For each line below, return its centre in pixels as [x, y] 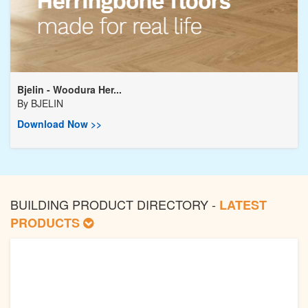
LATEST [243, 205]
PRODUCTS [47, 222]
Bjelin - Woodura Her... [69, 89]
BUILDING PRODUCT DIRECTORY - [115, 204]
